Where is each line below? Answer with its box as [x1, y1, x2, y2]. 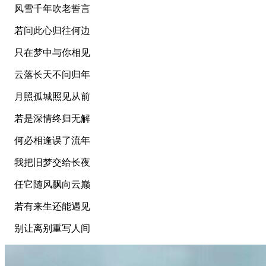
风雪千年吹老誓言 [5, 3, 90, 14]
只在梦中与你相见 [5, 47, 90, 58]
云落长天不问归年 [5, 69, 90, 80]
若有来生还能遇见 [5, 201, 90, 211]
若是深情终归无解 [5, 113, 90, 123]
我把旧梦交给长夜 [5, 157, 90, 167]
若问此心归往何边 [5, 25, 90, 36]
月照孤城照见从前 [5, 91, 90, 102]
